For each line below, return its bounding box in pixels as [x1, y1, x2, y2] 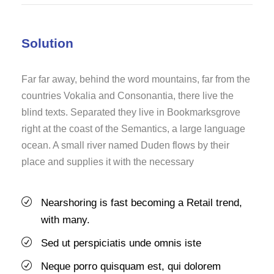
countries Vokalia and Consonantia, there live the [21, 90, 234, 101]
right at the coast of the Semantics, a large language [21, 123, 245, 134]
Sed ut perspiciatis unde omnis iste [41, 237, 201, 249]
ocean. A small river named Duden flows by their [21, 139, 229, 150]
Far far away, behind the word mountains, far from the [21, 73, 250, 84]
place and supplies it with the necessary [21, 156, 194, 167]
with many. [41, 213, 90, 226]
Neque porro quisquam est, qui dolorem [41, 260, 221, 272]
